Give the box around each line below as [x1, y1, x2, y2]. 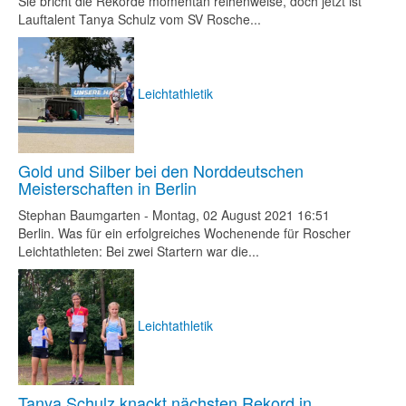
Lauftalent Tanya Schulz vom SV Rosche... [18, 10, 261, 28]
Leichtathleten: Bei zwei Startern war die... [18, 242, 259, 260]
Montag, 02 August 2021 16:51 [152, 206, 330, 224]
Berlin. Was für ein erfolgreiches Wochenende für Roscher [18, 224, 351, 242]
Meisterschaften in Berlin [18, 176, 197, 199]
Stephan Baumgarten [18, 206, 140, 224]
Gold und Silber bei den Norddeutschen [18, 159, 304, 182]
